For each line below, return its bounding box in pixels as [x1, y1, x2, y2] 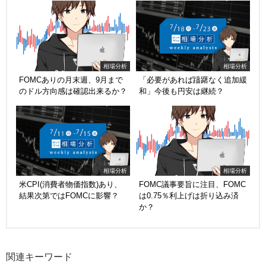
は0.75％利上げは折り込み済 [139, 192, 239, 200]
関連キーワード [6, 252, 72, 262]
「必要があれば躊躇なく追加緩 [139, 75, 247, 84]
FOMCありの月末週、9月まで [19, 75, 123, 84]
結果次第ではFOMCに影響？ [19, 192, 119, 200]
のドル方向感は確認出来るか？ [19, 87, 127, 95]
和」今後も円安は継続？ [139, 87, 224, 95]
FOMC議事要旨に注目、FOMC [139, 180, 246, 189]
